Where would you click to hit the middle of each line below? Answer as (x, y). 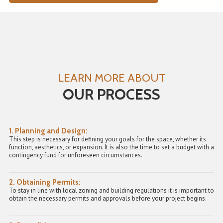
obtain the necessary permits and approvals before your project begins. (108, 199)
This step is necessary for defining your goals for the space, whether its (108, 139)
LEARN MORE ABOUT (111, 78)
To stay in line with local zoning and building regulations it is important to (111, 191)
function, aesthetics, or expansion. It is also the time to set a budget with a (111, 147)
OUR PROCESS (111, 95)
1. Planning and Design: (48, 131)
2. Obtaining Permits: (45, 182)
